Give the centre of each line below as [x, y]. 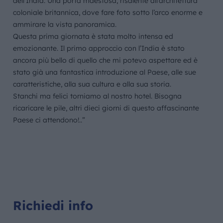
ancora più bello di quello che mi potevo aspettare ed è [106, 60]
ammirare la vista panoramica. [65, 24]
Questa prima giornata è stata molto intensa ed [93, 36]
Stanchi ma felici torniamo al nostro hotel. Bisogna [98, 96]
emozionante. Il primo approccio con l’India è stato [99, 48]
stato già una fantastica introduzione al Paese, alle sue [105, 72]
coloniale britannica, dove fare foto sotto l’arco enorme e [108, 12]
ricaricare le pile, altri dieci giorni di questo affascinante [106, 108]
